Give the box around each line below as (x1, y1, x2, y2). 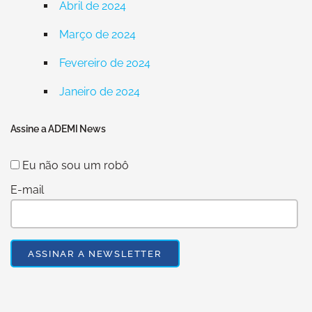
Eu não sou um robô (19, 159, 129, 172)
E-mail (10, 182, 44, 196)
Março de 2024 (58, 28, 136, 41)
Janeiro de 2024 (58, 85, 140, 98)
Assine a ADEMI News (10, 123, 106, 134)
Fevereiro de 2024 (58, 56, 150, 70)
